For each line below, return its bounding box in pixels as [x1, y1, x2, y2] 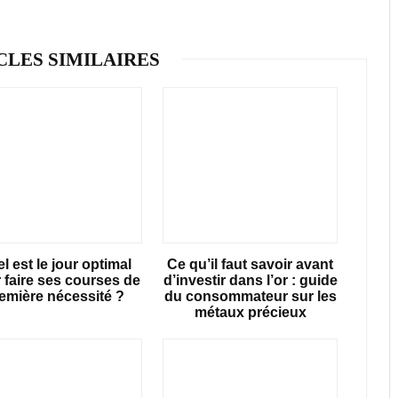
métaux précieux [194, 304, 306, 320]
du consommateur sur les [163, 288, 337, 304]
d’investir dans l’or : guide [163, 272, 338, 288]
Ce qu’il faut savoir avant [167, 256, 334, 272]
